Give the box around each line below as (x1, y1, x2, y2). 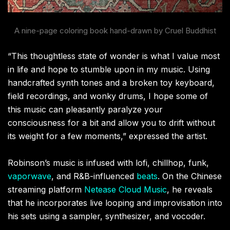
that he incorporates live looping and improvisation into (8, 197, 222, 208)
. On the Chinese (158, 170, 222, 181)
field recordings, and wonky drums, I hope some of (8, 90, 208, 101)
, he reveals (167, 184, 213, 195)
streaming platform (8, 184, 84, 195)
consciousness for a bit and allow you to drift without (8, 117, 215, 128)
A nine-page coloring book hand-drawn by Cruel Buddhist (14, 25, 216, 35)
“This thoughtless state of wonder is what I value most (8, 50, 220, 61)
